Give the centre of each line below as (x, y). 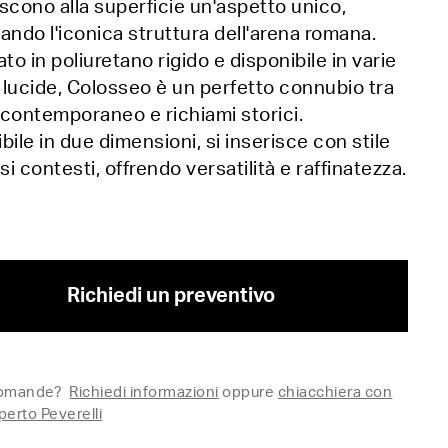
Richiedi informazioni (144, 392)
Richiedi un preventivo (171, 296)
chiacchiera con (335, 392)
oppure (250, 392)
